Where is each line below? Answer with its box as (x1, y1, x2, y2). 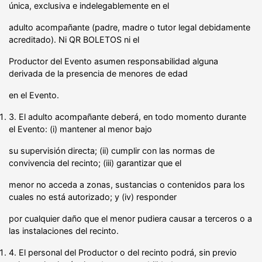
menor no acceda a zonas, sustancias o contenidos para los (9, 179, 245, 189)
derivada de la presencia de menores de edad (9, 68, 188, 78)
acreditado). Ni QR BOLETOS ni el (9, 34, 139, 44)
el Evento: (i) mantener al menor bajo (9, 123, 152, 134)
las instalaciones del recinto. (9, 225, 119, 236)
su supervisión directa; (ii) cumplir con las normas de (9, 145, 215, 156)
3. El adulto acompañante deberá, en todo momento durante (9, 111, 246, 122)
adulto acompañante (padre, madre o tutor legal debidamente (9, 22, 250, 32)
